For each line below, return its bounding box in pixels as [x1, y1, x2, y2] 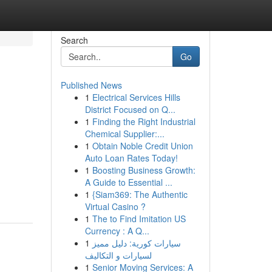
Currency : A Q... [84, 225, 149, 237]
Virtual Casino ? [84, 200, 146, 212]
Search [60, 34, 88, 46]
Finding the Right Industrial [92, 115, 195, 127]
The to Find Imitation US [92, 212, 186, 225]
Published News [60, 79, 122, 91]
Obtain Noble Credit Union [92, 140, 193, 152]
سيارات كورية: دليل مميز [92, 237, 181, 249]
